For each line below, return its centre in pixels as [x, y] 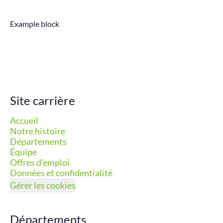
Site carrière [43, 100]
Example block [35, 24]
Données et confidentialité [61, 173]
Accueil [24, 120]
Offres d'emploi [40, 162]
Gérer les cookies [43, 185]
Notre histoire [38, 131]
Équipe [23, 152]
